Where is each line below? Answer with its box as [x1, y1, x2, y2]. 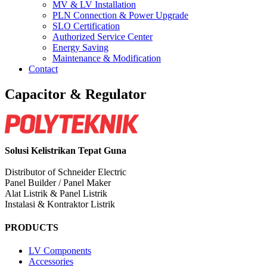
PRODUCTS [5, 222, 58, 233]
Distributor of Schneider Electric [5, 166, 126, 177]
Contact [29, 64, 58, 74]
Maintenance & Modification [52, 53, 161, 63]
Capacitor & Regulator [5, 86, 147, 102]
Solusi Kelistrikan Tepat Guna [5, 145, 126, 156]
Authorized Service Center [52, 32, 153, 42]
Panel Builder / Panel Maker [5, 177, 111, 188]
